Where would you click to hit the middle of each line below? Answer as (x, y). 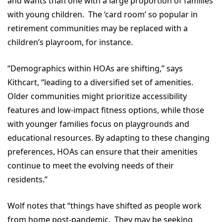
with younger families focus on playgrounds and (98, 124)
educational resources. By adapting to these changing (109, 138)
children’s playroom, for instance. (71, 42)
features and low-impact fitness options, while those (106, 110)
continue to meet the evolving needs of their (91, 165)
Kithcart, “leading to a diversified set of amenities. (100, 82)
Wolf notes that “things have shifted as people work (105, 205)
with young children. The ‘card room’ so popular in (103, 14)
